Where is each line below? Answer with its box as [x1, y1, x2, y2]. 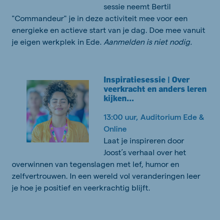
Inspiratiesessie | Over [104, 75, 190, 85]
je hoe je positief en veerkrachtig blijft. [12, 183, 152, 192]
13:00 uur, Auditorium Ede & [104, 112, 204, 122]
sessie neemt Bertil [104, 1, 171, 11]
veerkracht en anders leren [104, 84, 207, 94]
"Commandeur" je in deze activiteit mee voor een [12, 13, 188, 23]
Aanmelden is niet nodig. [104, 37, 192, 47]
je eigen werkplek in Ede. [12, 37, 104, 47]
